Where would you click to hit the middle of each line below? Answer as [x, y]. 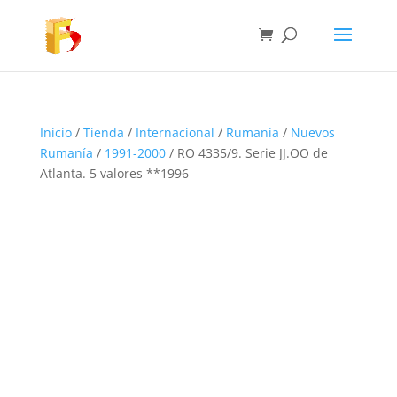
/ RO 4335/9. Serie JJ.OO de [246, 153]
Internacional [175, 132]
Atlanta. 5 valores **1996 [114, 173]
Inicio [55, 132]
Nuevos [312, 132]
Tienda [103, 132]
